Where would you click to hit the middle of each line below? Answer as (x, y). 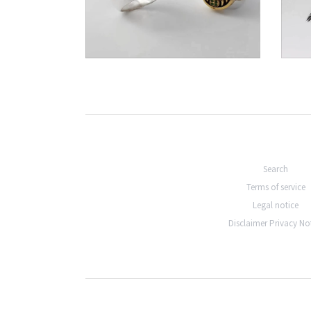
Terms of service (276, 187)
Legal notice (276, 205)
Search (276, 169)
